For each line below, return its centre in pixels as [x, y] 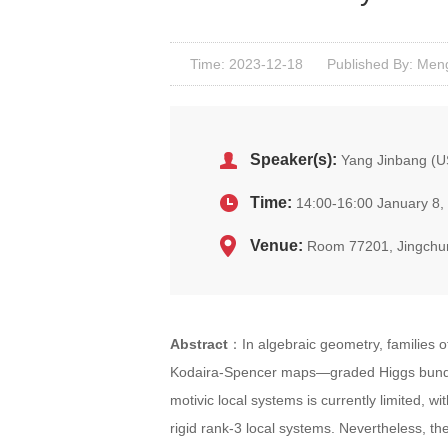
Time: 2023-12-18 [246, 64]
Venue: [278, 245]
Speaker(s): [295, 159]
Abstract [199, 344]
